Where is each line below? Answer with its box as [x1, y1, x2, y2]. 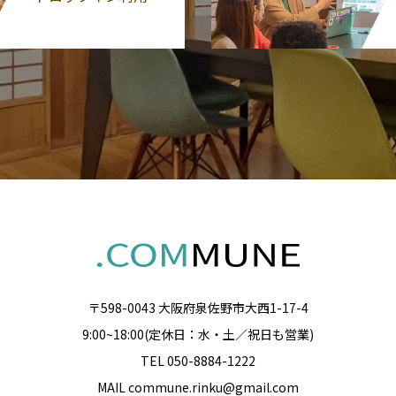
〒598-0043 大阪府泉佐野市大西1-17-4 [88, 299, 308, 317]
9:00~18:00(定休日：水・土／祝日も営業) [82, 325, 314, 344]
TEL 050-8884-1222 [141, 352, 255, 370]
